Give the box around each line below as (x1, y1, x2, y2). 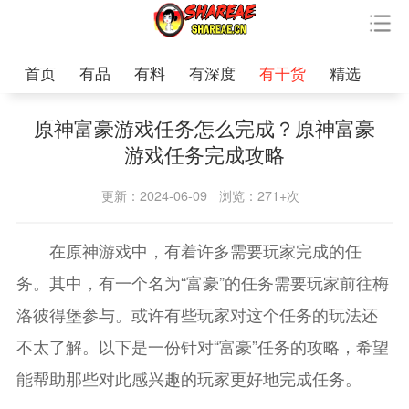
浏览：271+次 (219, 186, 299, 205)
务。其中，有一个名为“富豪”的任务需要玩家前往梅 (16, 270, 389, 295)
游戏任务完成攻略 (124, 140, 285, 169)
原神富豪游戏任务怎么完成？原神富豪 (34, 113, 375, 142)
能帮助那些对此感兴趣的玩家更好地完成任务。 (16, 366, 362, 391)
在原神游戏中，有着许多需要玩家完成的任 (16, 238, 362, 263)
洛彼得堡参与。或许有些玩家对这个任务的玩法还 (16, 302, 378, 327)
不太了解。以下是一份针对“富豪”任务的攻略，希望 (16, 334, 389, 359)
